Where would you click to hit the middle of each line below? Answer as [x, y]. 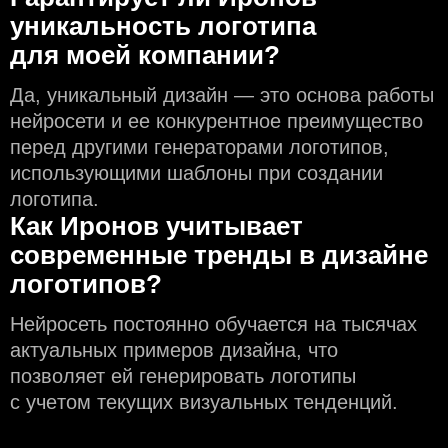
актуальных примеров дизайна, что [174, 350]
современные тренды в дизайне [219, 255]
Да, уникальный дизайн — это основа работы [222, 95]
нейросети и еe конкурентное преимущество [216, 121]
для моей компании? [145, 55]
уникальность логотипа [163, 26]
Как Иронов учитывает [156, 226]
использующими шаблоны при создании [196, 173]
